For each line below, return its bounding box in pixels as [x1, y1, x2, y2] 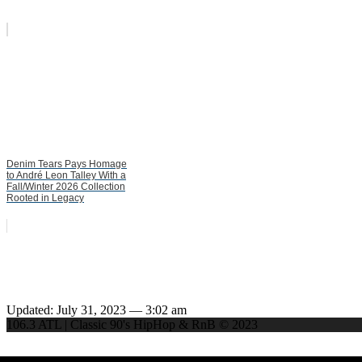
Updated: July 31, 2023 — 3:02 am [6, 302, 187, 317]
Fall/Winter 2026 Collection [6, 180, 125, 192]
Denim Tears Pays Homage [6, 158, 127, 170]
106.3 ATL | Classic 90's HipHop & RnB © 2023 [6, 317, 258, 331]
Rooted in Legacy [6, 192, 84, 204]
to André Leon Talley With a [6, 169, 126, 181]
